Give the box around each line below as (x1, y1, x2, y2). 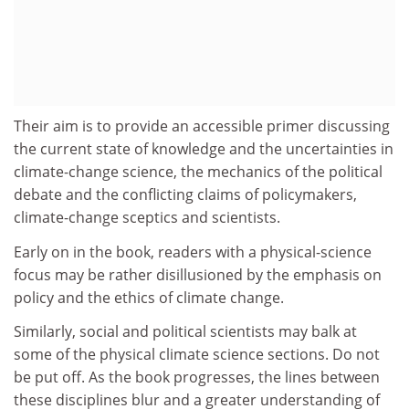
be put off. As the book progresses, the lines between (14, 367, 380, 387)
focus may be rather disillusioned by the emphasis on (14, 264, 382, 285)
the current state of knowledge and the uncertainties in (14, 139, 393, 159)
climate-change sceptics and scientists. (14, 207, 280, 227)
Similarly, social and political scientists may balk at (14, 321, 357, 341)
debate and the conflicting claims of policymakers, (14, 184, 357, 204)
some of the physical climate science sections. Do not (14, 344, 380, 364)
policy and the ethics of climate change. (14, 287, 284, 308)
